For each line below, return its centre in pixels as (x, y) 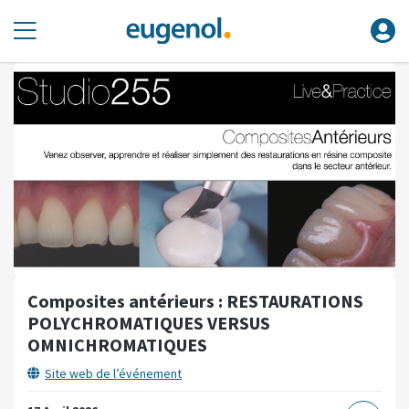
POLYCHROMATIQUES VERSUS (149, 322)
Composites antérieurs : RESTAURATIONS (195, 300)
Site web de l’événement (113, 373)
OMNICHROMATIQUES (117, 344)
